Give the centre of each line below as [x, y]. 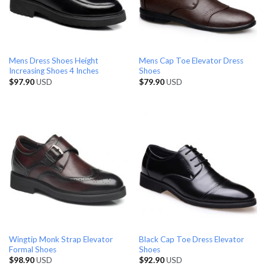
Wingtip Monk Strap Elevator [61, 239]
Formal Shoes [32, 249]
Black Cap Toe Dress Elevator [191, 239]
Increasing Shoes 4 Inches [53, 71]
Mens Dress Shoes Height [53, 61]
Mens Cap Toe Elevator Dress [191, 61]
